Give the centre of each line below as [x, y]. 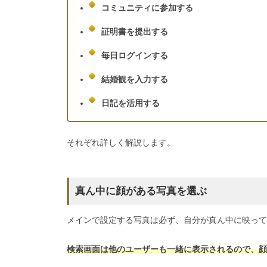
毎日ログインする [135, 55]
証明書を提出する [135, 32]
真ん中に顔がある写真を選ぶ [141, 191]
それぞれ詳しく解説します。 [121, 142]
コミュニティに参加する [148, 8]
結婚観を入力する [135, 79]
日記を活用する [131, 103]
